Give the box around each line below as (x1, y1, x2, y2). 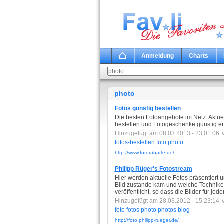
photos (157, 206, 176, 213)
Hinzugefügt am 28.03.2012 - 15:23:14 (114, 197, 219, 204)
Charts (188, 52, 208, 59)
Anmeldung (141, 52, 174, 59)
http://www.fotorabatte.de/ (114, 150, 174, 155)
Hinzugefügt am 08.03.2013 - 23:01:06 (114, 130, 219, 137)
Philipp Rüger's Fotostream (114, 165, 192, 172)
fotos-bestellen (114, 139, 155, 146)
